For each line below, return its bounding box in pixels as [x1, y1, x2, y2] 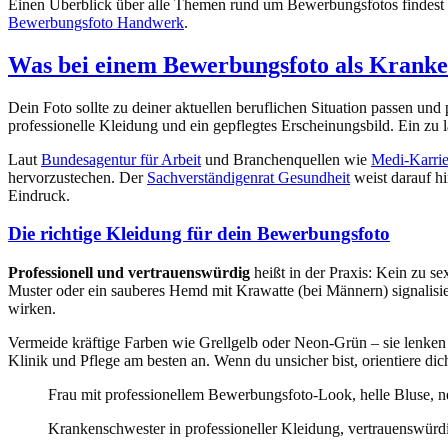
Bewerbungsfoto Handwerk [8, 13, 184, 31]
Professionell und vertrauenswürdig [8, 263, 250, 281]
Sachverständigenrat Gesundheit [147, 168, 350, 186]
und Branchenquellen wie [201, 150, 371, 168]
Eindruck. [8, 186, 70, 204]
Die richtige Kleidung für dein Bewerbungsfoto [8, 223, 390, 245]
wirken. [8, 299, 56, 317]
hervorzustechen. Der [8, 168, 147, 186]
